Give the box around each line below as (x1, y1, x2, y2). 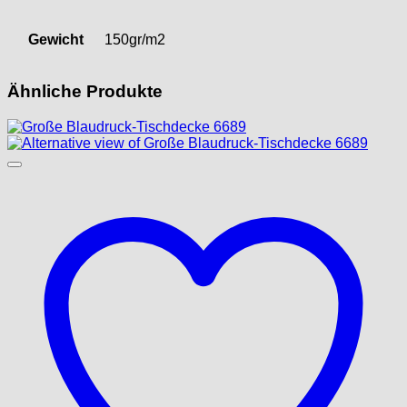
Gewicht (27, 31, 84, 47)
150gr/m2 (104, 31, 165, 47)
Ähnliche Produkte (7, 82, 163, 102)
